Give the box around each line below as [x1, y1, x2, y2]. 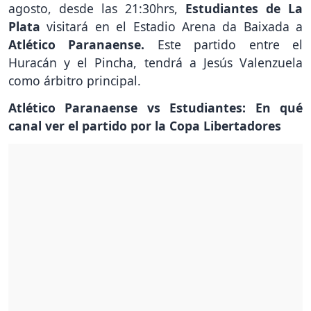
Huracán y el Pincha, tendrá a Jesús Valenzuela [8, 54, 303, 72]
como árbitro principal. [8, 72, 141, 90]
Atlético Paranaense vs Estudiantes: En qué [8, 99, 303, 117]
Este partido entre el [144, 36, 303, 53]
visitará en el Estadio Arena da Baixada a [47, 18, 303, 35]
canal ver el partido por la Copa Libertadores [8, 117, 281, 135]
